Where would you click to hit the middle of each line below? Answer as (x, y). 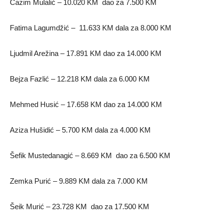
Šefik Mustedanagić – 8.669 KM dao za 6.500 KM (90, 155)
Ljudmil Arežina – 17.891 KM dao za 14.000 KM (86, 53)
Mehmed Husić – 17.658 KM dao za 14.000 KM (86, 104)
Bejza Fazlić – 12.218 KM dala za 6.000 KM (80, 79)
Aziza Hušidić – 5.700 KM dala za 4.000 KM (80, 130)
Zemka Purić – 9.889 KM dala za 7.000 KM (79, 181)
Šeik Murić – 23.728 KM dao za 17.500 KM (80, 206)
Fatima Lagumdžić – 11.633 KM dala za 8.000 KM (91, 28)
